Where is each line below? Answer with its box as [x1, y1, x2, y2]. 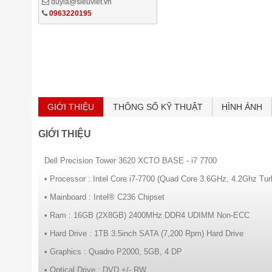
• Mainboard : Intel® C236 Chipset [44, 192, 165, 202]
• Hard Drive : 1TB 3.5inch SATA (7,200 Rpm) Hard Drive [44, 229, 243, 238]
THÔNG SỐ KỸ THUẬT [113, 102, 203, 112]
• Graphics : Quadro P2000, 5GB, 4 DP [44, 247, 182, 256]
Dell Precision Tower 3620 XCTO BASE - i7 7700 [44, 156, 217, 165]
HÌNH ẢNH [222, 102, 262, 112]
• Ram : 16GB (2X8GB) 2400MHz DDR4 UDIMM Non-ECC [44, 211, 250, 220]
